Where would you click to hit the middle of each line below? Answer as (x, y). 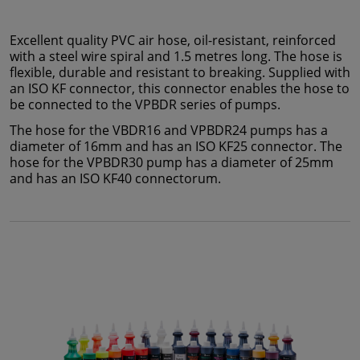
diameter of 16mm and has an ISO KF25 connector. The (176, 147)
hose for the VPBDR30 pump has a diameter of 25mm (172, 163)
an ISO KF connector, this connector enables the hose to (180, 89)
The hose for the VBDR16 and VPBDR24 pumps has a (169, 131)
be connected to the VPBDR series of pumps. (145, 105)
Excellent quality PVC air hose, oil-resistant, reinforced (173, 41)
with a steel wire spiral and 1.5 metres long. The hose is (176, 57)
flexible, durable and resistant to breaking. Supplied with (180, 73)
